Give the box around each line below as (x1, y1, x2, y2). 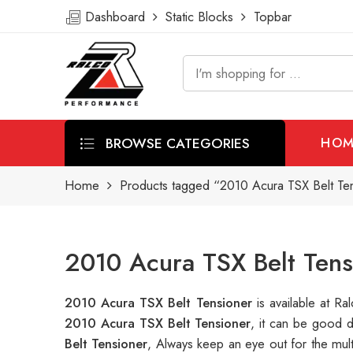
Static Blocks (158, 7, 241, 26)
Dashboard (81, 7, 153, 26)
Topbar (246, 7, 292, 26)
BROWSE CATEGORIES (102, 132, 250, 153)
